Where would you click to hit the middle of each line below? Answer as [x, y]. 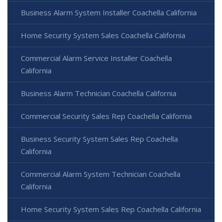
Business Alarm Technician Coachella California [99, 93]
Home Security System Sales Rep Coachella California [111, 209]
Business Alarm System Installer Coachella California [109, 12]
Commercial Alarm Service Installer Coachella [96, 58]
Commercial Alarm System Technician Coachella [101, 174]
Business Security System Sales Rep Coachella [99, 139]
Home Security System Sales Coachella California [103, 35]
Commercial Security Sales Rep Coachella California [106, 116]
